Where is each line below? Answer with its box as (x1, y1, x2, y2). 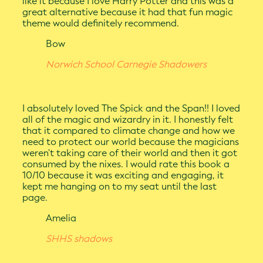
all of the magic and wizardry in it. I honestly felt (22, 114, 234, 126)
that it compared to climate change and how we (22, 125, 235, 137)
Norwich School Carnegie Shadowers (46, 59, 207, 70)
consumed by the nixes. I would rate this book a (22, 159, 230, 170)
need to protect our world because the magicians (22, 136, 240, 148)
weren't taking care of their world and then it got (22, 147, 238, 159)
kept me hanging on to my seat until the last (22, 181, 217, 193)
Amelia (46, 213, 77, 224)
